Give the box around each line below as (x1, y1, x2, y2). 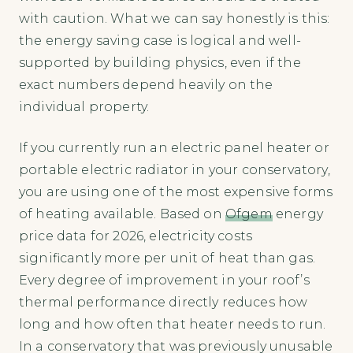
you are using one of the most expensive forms (19, 184, 333, 199)
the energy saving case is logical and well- (19, 32, 301, 48)
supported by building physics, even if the (19, 54, 301, 70)
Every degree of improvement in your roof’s (19, 272, 310, 288)
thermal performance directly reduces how (19, 294, 308, 310)
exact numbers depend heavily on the (19, 76, 273, 92)
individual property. (19, 98, 150, 114)
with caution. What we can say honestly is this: (19, 10, 330, 26)
